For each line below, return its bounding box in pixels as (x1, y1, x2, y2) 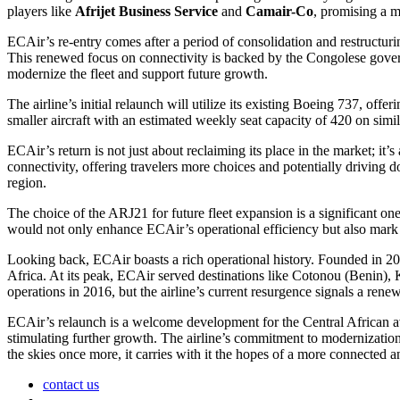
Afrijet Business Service (75, 4, 218, 20)
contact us (43, 377, 99, 393)
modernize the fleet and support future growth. (7, 66, 268, 82)
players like (7, 4, 75, 20)
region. (7, 175, 46, 191)
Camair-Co (246, 4, 313, 20)
